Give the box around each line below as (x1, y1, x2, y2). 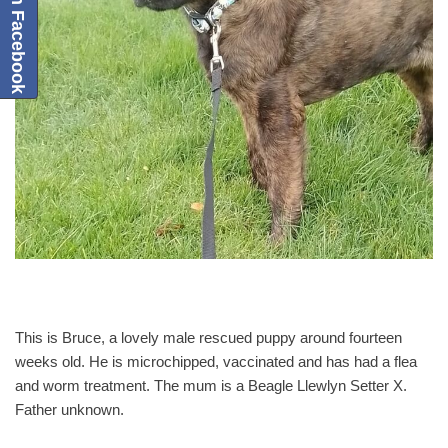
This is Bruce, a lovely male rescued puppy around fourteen (15, 328, 402, 346)
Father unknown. (15, 400, 124, 418)
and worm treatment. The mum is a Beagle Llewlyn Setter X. (15, 376, 407, 394)
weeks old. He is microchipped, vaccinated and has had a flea (15, 352, 417, 370)
